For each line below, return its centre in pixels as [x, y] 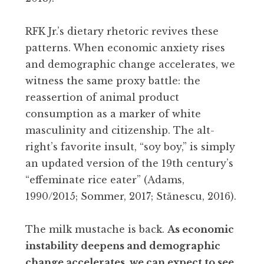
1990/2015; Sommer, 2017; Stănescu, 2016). [131, 196]
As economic [201, 229]
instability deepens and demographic [123, 245]
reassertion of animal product [102, 97]
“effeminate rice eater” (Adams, [105, 179]
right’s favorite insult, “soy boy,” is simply [130, 146]
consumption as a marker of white [113, 113]
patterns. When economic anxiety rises [125, 47]
